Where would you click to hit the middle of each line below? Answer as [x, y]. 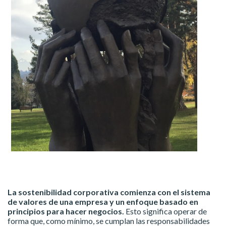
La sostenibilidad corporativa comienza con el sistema [109, 192]
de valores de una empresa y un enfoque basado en [103, 202]
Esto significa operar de [165, 211]
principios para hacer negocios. [66, 211]
